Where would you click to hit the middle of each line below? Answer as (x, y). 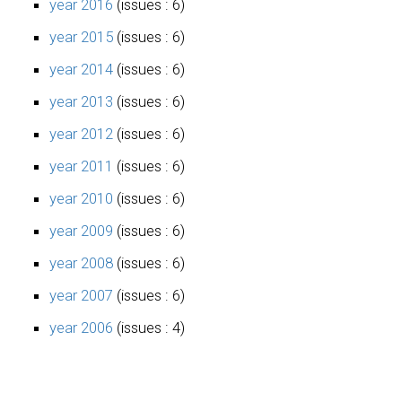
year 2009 (81, 230)
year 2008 (81, 262)
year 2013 (81, 101)
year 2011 (81, 166)
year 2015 (81, 36)
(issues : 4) (149, 327)
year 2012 (81, 133)
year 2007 (81, 295)
